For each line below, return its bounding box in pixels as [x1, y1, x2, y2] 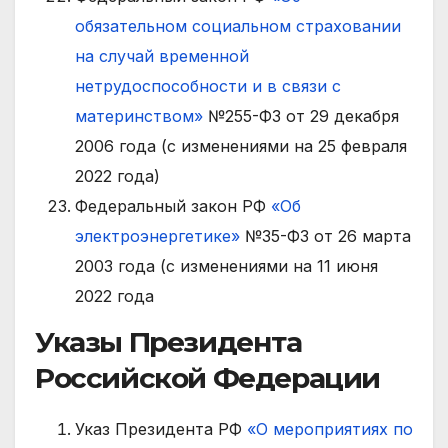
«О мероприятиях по [247, 418, 413, 439]
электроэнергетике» [75, 226, 240, 247]
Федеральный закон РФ [75, 196, 271, 217]
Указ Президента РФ [75, 418, 247, 439]
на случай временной [75, 46, 249, 67]
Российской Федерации [35, 361, 380, 396]
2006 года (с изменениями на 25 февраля [75, 136, 407, 157]
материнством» [75, 106, 203, 127]
